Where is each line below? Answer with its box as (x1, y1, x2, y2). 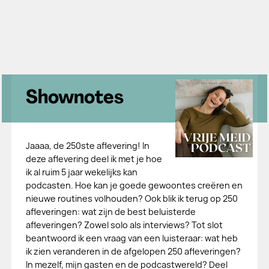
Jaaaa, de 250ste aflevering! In (25, 140, 150, 151)
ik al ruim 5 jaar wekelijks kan (25, 166, 138, 178)
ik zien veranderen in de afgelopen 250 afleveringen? (25, 246, 241, 257)
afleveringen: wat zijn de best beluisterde (25, 206, 196, 217)
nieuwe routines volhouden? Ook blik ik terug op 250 (25, 193, 238, 204)
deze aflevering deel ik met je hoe (25, 153, 162, 165)
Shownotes (25, 89, 124, 108)
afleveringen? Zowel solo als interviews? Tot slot (25, 219, 223, 231)
